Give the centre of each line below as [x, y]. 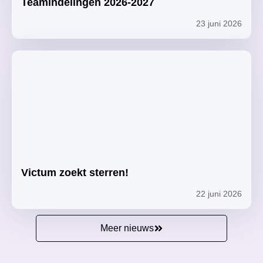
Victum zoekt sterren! [75, 173]
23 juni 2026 [219, 23]
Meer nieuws [127, 228]
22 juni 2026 [219, 194]
